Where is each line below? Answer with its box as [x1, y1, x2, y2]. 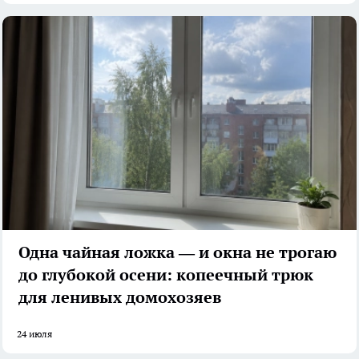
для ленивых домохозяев [18, 287, 221, 309]
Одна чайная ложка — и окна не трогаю [18, 242, 337, 264]
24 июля [17, 328, 52, 341]
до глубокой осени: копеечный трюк [18, 264, 313, 286]
